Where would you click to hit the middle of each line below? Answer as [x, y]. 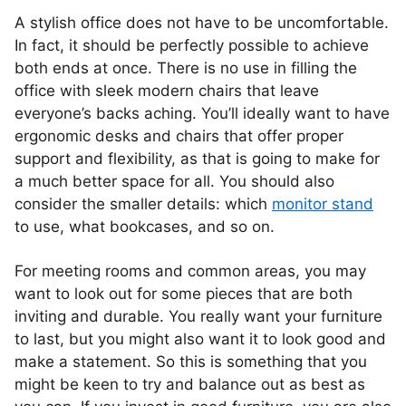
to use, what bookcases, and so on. [145, 227]
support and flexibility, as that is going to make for [197, 159]
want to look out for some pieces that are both [184, 294]
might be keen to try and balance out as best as [190, 384]
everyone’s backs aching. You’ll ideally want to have [202, 113]
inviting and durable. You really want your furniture [198, 316]
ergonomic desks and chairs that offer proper [179, 136]
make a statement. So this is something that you [191, 362]
